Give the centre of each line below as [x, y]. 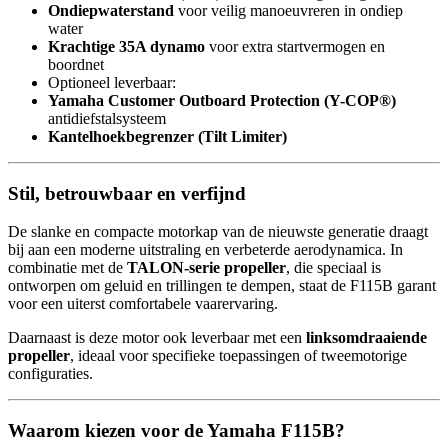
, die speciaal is [333, 268]
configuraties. [50, 374]
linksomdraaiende [366, 338]
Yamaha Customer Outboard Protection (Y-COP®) [222, 100]
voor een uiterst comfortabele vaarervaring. [143, 304]
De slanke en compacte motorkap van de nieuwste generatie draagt [218, 232]
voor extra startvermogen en [295, 46]
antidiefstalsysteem [107, 118]
